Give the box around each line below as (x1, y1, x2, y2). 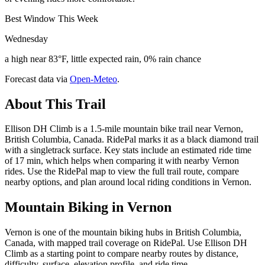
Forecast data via (5, 73, 67, 84)
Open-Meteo (70, 73, 117, 84)
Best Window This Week (5, 13, 98, 24)
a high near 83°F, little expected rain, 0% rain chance (5, 53, 201, 64)
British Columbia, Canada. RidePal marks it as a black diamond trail (5, 134, 258, 145)
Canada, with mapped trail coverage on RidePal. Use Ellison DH (5, 238, 247, 248)
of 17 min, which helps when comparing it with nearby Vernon (5, 156, 239, 166)
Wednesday (5, 33, 48, 44)
